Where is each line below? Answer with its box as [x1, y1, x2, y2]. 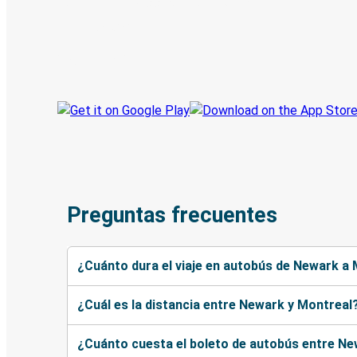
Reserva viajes [57, 22, 143, 37]
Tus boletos [254, 22, 327, 37]
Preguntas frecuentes [67, 202, 277, 229]
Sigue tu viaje [57, 50, 138, 66]
